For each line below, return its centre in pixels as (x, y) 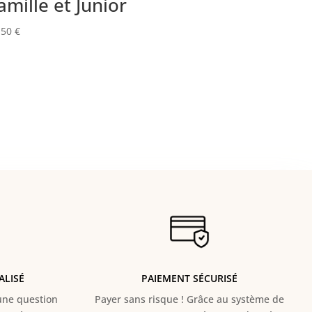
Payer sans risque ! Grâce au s (165, 299)
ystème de (260, 299)
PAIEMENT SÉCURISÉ (189, 279)
